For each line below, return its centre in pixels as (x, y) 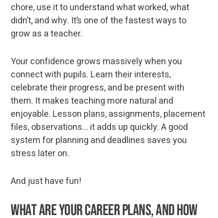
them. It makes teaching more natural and (92, 101)
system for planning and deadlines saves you (99, 141)
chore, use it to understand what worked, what (100, 8)
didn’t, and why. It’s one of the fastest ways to (99, 21)
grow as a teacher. (47, 34)
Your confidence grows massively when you (97, 62)
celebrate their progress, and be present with (98, 88)
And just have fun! (46, 182)
